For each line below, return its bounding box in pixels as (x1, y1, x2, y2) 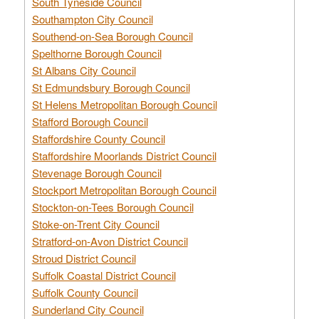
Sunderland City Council (31, 301, 144, 317)
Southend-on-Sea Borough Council (31, 28, 193, 43)
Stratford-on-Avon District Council (31, 233, 188, 249)
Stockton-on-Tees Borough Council (31, 199, 194, 214)
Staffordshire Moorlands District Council (31, 147, 216, 163)
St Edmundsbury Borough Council (31, 79, 190, 95)
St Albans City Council (31, 62, 136, 78)
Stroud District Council (31, 250, 136, 266)
